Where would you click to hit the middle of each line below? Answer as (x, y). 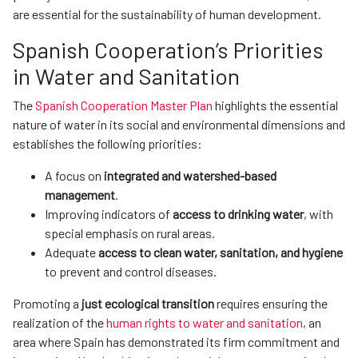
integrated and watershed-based (190, 176)
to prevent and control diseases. (131, 272)
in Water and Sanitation (126, 76)
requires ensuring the (272, 304)
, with (318, 214)
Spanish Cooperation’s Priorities (168, 50)
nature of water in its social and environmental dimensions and (179, 125)
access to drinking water (238, 214)
